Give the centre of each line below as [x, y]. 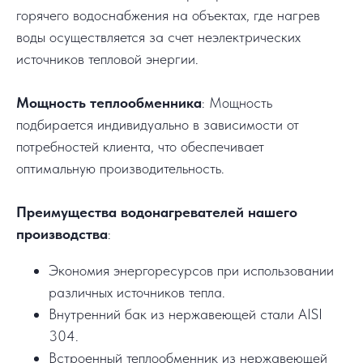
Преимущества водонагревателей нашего [157, 212]
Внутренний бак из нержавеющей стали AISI [186, 314]
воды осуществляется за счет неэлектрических [158, 37]
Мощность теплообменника [109, 103]
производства [62, 234]
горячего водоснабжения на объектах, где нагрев [168, 15]
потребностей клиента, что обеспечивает [140, 147]
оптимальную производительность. [120, 169]
